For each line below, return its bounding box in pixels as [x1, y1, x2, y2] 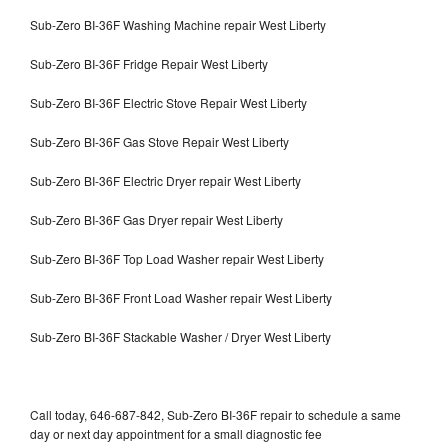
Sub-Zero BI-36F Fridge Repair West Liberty [30, 54, 268, 72]
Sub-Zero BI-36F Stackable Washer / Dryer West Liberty [30, 327, 331, 345]
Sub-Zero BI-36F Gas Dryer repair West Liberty [30, 210, 283, 228]
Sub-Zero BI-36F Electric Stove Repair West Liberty [30, 93, 307, 111]
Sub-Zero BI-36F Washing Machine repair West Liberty [30, 15, 326, 33]
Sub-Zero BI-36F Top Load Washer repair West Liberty [30, 249, 324, 267]
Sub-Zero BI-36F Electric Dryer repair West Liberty [30, 171, 301, 189]
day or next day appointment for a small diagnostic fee [30, 424, 322, 442]
